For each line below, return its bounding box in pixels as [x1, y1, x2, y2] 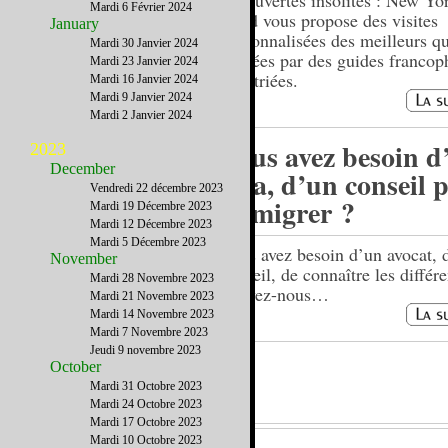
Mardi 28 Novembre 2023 [90, 271, 214, 285]
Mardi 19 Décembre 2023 [90, 199, 212, 213]
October [50, 358, 101, 375]
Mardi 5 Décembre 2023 [90, 235, 206, 249]
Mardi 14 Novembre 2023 [90, 307, 214, 321]
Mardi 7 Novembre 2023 [90, 325, 208, 339]
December [50, 160, 115, 177]
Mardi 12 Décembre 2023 [90, 217, 212, 231]
